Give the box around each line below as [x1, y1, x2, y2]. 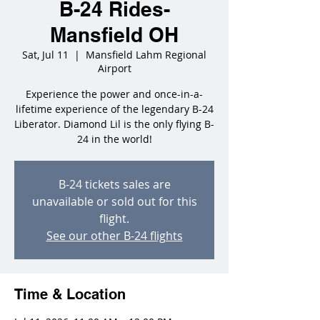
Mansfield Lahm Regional [86, 48, 206, 61]
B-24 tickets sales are [58, 176, 171, 192]
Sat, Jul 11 [22, 48, 69, 61]
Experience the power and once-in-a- [26, 87, 203, 101]
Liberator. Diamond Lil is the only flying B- [14, 117, 214, 131]
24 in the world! [76, 132, 152, 146]
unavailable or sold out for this [31, 194, 197, 209]
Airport [97, 61, 131, 75]
